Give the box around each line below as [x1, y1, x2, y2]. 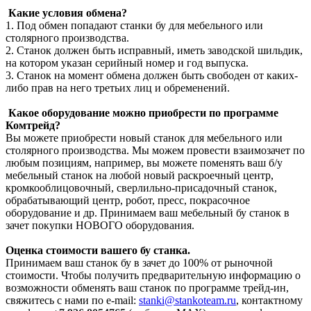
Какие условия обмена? [8, 6, 127, 19]
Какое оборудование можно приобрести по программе [8, 106, 278, 119]
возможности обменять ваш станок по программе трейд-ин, [6, 281, 289, 294]
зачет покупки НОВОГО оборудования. [6, 219, 194, 231]
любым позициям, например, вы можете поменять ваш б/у [6, 156, 283, 169]
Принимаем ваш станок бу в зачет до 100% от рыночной [6, 256, 273, 269]
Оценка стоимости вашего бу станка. [6, 244, 190, 256]
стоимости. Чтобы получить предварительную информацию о [6, 269, 301, 281]
